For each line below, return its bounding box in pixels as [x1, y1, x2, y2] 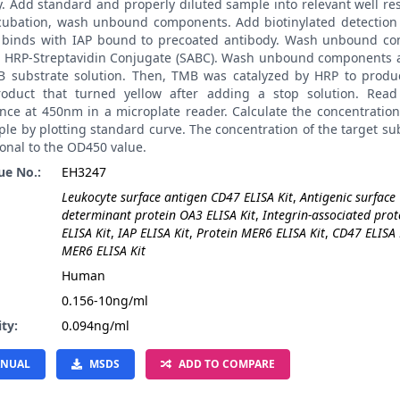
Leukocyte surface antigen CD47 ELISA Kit [62, 188, 293, 205]
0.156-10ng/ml [62, 292, 148, 309]
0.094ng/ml [62, 317, 129, 334]
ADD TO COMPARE [179, 356, 275, 371]
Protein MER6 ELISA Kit [196, 224, 325, 241]
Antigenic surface [300, 188, 396, 205]
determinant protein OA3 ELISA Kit [62, 206, 255, 223]
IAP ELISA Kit [118, 224, 189, 241]
